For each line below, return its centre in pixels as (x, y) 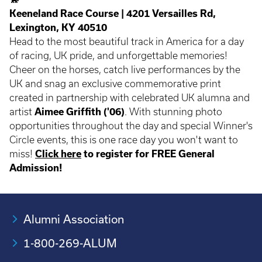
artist (22, 112)
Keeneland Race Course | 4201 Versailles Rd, (113, 14)
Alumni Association (74, 219)
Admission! (36, 168)
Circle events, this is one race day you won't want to (124, 140)
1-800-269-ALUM (70, 243)
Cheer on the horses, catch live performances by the (125, 70)
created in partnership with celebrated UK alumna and (130, 98)
